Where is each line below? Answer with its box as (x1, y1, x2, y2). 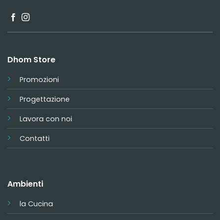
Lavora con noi (19, 114, 72, 124)
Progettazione (19, 94, 70, 105)
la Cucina (19, 199, 53, 209)
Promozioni (19, 75, 59, 85)
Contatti (19, 134, 50, 144)
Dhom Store (7, 54, 55, 66)
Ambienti (7, 178, 43, 190)
